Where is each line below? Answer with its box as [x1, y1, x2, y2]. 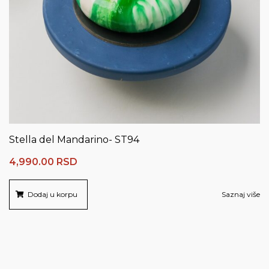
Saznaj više [222, 190, 260, 199]
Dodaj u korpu [28, 190, 77, 199]
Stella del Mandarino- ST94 [9, 134, 139, 145]
